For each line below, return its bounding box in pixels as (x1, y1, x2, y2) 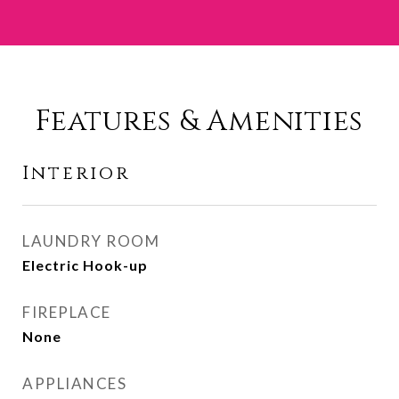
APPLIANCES (22, 374, 126, 393)
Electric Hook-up (22, 256, 148, 273)
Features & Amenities (36, 102, 363, 141)
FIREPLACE (22, 303, 111, 322)
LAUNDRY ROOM (22, 232, 159, 250)
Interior (22, 161, 130, 186)
